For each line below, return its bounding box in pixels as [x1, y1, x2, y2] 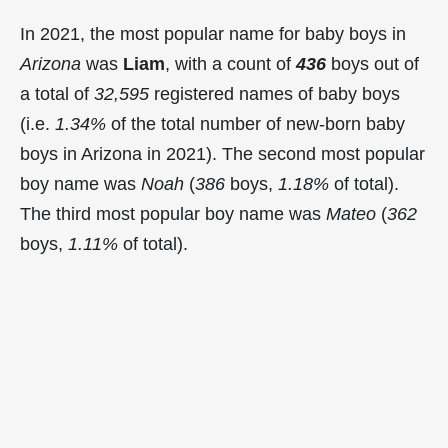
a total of [20, 83, 94, 104]
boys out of [326, 53, 419, 74]
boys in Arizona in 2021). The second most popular [20, 143, 425, 164]
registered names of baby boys [149, 83, 400, 104]
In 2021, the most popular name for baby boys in [20, 23, 406, 44]
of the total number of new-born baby [106, 113, 405, 134]
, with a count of [165, 53, 296, 74]
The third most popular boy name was [20, 203, 326, 224]
